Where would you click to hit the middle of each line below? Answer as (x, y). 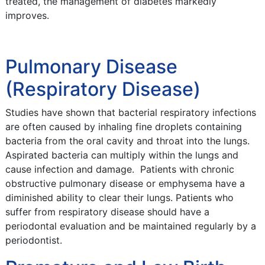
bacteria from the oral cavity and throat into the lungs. (129, 141)
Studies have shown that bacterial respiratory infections (130, 112)
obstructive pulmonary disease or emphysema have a (125, 183)
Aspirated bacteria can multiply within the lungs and (122, 155)
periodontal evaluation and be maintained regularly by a (130, 226)
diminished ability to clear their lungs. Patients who (119, 198)
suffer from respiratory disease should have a (107, 212)
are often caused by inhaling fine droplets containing (123, 127)
